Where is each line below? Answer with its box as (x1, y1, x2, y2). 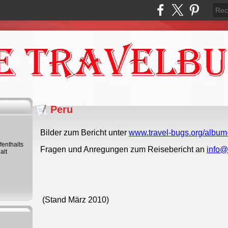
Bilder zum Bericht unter (40, 128, 127, 137)
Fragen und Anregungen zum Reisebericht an (40, 145, 205, 154)
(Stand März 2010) (42, 195, 109, 205)
